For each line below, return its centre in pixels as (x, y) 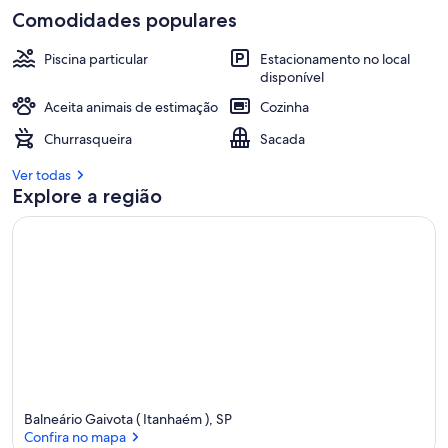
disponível (292, 77)
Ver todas (41, 175)
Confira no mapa (75, 436)
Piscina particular (96, 59)
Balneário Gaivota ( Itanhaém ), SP (128, 418)
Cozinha (284, 107)
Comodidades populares (124, 20)
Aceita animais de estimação (131, 107)
